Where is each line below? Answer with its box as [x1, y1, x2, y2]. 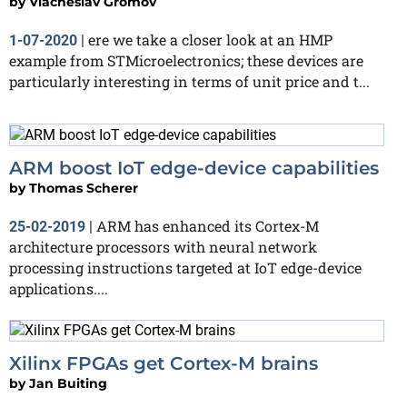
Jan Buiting [29, 375, 107, 392]
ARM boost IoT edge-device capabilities [9, 156, 379, 179]
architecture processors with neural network [9, 236, 317, 256]
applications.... [9, 278, 108, 298]
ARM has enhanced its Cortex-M [96, 215, 319, 235]
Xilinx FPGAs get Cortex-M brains [9, 352, 318, 375]
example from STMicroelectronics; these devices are [9, 50, 363, 70]
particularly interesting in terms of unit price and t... [9, 71, 370, 91]
